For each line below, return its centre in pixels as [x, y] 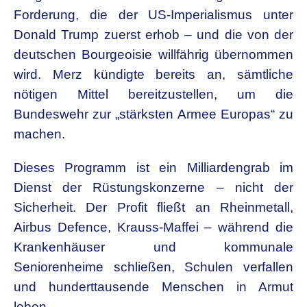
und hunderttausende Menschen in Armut [153, 287]
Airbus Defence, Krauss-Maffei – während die [153, 227]
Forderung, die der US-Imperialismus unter [153, 15]
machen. [39, 134]
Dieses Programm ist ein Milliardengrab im [153, 168]
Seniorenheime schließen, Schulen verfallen [153, 267]
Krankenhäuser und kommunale [153, 247]
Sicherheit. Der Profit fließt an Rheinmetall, [153, 207]
